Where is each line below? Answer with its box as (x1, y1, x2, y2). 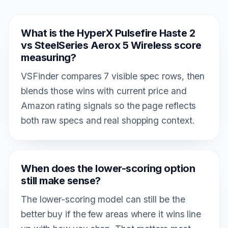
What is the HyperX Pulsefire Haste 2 (21, 26, 195, 39)
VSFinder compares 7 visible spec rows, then (21, 70, 205, 81)
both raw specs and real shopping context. (21, 115, 195, 126)
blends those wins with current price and (21, 85, 187, 96)
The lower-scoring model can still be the (21, 193, 185, 205)
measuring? (21, 51, 76, 64)
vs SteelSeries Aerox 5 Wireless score (21, 39, 202, 51)
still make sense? (21, 174, 101, 187)
